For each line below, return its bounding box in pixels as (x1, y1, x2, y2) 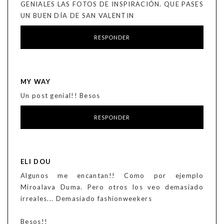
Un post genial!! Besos (20, 91, 100, 100)
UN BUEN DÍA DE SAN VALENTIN (20, 11, 134, 20)
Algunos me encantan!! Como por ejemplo (20, 171, 203, 180)
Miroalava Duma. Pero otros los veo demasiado (20, 183, 203, 191)
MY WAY (20, 77, 50, 86)
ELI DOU (20, 157, 51, 166)
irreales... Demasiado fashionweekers (20, 194, 152, 203)
